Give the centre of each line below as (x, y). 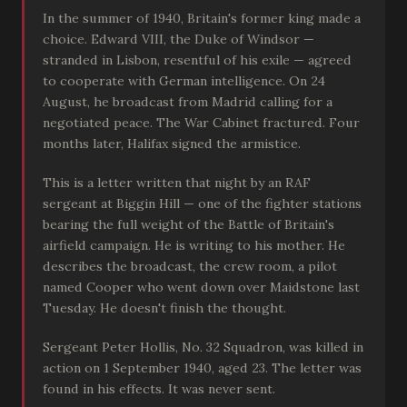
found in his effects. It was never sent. (159, 389)
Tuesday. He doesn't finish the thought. (164, 308)
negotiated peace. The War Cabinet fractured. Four (201, 123)
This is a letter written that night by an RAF (177, 183)
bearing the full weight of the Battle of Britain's (189, 224)
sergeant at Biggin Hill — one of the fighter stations (202, 203)
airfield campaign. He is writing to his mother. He (194, 245)
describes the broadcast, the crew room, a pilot (190, 266)
